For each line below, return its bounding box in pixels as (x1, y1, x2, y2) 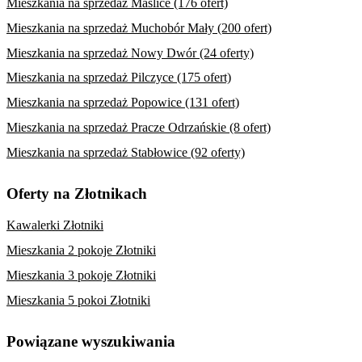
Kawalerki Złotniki (6, 218, 103, 233)
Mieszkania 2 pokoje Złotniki (6, 242, 156, 257)
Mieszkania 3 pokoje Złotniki (6, 267, 156, 282)
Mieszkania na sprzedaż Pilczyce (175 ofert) (6, 70, 231, 85)
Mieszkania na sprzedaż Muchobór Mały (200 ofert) (6, 20, 271, 35)
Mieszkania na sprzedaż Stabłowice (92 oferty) (6, 145, 245, 159)
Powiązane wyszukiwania (6, 333, 175, 351)
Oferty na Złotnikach (6, 185, 147, 203)
